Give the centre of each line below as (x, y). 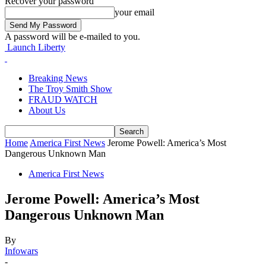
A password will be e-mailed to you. (72, 37)
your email (134, 12)
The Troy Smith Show (70, 89)
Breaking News (58, 78)
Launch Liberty (36, 47)
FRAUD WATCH (63, 99)
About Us (47, 110)
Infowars (21, 251)
